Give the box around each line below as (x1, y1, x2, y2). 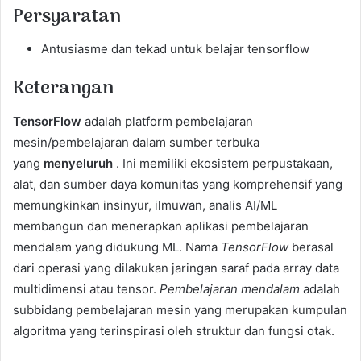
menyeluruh (44, 155, 113, 171)
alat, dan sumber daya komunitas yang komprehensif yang (13, 176, 342, 192)
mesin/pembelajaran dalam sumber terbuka (13, 134, 259, 150)
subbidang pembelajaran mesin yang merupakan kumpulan (13, 301, 347, 317)
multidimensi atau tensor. (13, 280, 160, 297)
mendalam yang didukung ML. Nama (13, 239, 221, 255)
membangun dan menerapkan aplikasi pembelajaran (13, 218, 309, 234)
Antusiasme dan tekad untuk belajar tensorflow (41, 41, 309, 56)
